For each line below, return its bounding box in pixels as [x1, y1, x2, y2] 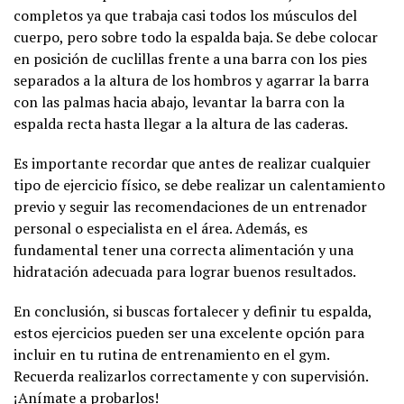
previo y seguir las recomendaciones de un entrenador [14, 196, 367, 216]
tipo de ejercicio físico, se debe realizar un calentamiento [14, 174, 385, 195]
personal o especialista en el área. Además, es [14, 217, 308, 238]
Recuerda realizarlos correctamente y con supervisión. [14, 365, 368, 386]
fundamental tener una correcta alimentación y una [14, 239, 353, 260]
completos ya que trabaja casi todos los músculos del [14, 5, 357, 25]
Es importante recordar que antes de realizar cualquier [14, 152, 371, 173]
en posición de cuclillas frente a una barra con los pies [14, 48, 367, 69]
